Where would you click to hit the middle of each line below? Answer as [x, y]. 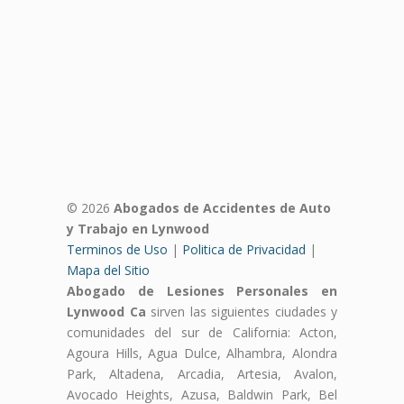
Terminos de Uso [117, 249]
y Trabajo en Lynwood [138, 228]
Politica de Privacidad [244, 249]
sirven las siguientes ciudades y [241, 311]
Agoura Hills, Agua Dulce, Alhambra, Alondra [202, 353]
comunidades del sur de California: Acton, [202, 332]
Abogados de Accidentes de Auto [222, 207]
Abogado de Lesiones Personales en [202, 290]
